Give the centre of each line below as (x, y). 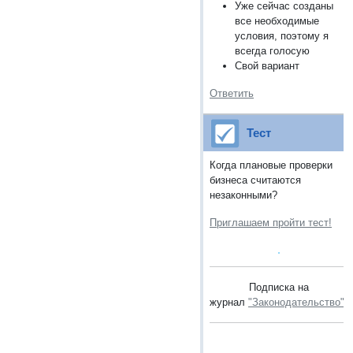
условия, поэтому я (282, 35)
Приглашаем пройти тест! (271, 222)
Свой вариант (267, 65)
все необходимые (277, 20)
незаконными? (243, 195)
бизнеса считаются (255, 180)
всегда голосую (272, 50)
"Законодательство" (296, 302)
